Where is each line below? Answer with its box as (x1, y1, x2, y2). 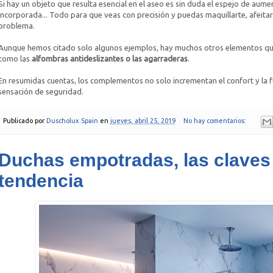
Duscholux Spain (46, 117, 98, 125)
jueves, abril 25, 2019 (110, 117, 175, 125)
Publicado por (2, 117, 46, 125)
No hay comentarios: (183, 117, 249, 125)
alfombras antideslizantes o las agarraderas (31, 54, 188, 63)
